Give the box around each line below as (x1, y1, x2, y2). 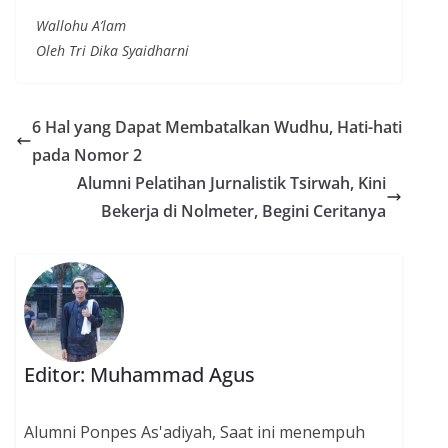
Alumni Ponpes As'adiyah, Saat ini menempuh (23, 421, 365, 444)
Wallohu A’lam (36, 15, 126, 35)
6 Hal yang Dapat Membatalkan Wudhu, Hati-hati (32, 115, 402, 138)
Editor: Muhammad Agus (23, 361, 255, 389)
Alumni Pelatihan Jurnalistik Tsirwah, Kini (77, 171, 386, 194)
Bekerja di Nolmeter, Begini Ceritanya (101, 199, 386, 222)
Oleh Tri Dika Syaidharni (36, 40, 189, 60)
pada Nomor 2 (32, 143, 142, 166)
